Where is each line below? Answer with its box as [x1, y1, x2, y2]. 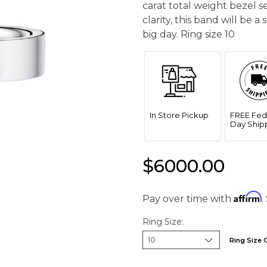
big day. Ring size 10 [142, 29, 235, 40]
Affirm [234, 191, 262, 203]
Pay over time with [142, 193, 234, 204]
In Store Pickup [150, 110, 209, 120]
